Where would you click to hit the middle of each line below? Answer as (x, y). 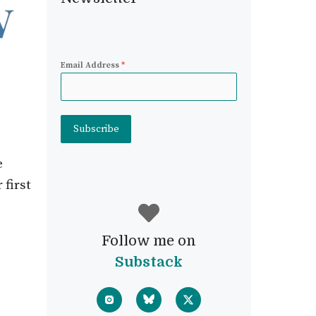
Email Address (91, 66)
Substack (149, 262)
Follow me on (149, 241)
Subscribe (96, 129)
